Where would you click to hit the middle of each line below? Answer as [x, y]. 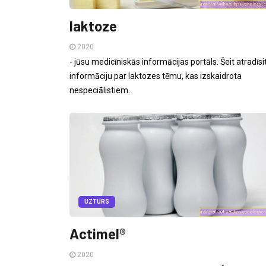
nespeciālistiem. [100, 91]
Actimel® [97, 234]
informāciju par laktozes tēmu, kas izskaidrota [156, 76]
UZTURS [97, 202]
